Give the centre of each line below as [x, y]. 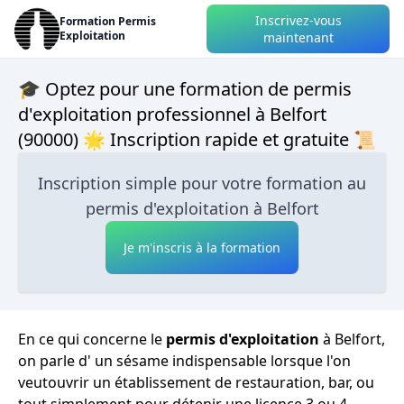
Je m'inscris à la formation [202, 248]
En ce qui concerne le [92, 339]
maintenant [298, 37]
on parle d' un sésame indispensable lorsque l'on [184, 361]
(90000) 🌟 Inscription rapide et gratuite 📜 [197, 139]
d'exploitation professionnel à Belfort [172, 114]
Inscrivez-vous [298, 20]
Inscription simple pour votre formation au [202, 183]
